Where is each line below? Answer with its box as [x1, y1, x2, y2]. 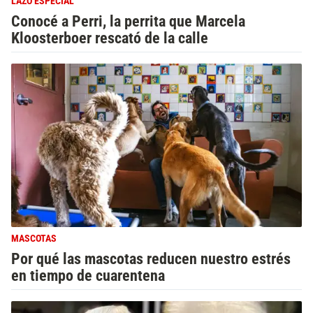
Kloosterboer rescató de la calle [11, 29, 208, 48]
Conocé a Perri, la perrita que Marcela [11, 12, 245, 31]
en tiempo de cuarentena [11, 266, 165, 285]
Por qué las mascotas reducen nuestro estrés [11, 249, 291, 268]
